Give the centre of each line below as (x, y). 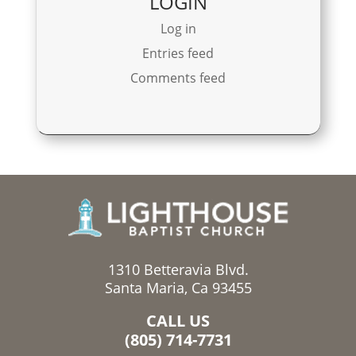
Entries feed (178, 53)
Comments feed (178, 77)
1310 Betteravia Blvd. (178, 270)
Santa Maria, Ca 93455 (178, 288)
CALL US (178, 321)
